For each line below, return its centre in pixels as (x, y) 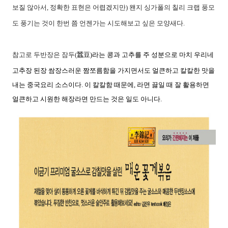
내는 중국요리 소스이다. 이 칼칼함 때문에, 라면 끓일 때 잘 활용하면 (111, 85)
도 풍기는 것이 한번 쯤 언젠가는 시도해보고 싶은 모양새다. (99, 23)
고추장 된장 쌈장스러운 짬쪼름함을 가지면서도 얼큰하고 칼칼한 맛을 (113, 70)
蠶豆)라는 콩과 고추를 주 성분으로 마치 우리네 (145, 55)
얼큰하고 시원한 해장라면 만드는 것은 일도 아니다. (88, 99)
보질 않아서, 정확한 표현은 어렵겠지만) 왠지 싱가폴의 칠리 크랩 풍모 (113, 7)
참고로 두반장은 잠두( (45, 55)
